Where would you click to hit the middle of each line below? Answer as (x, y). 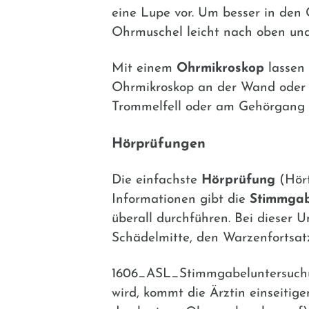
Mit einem (144, 68)
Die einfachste (157, 180)
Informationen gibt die (181, 199)
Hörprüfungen (159, 144)
